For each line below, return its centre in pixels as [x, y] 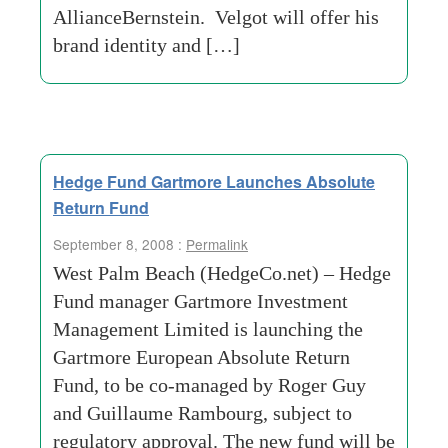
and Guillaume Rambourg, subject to [202, 413]
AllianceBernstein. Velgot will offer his [216, 17]
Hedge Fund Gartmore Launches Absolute [214, 181]
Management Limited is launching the [208, 329]
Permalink [217, 244]
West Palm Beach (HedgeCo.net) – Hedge [222, 273]
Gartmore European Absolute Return [201, 357]
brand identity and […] [146, 45]
